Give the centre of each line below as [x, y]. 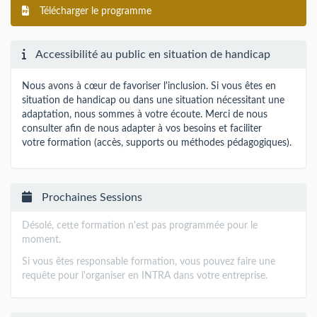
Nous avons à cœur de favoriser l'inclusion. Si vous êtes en [149, 86]
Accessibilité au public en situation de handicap [152, 54]
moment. [41, 240]
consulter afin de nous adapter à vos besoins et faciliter [142, 128]
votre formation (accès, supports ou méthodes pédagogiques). [157, 143]
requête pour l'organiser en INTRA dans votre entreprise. [145, 276]
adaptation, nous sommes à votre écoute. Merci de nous [145, 114]
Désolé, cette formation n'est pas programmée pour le [140, 226]
